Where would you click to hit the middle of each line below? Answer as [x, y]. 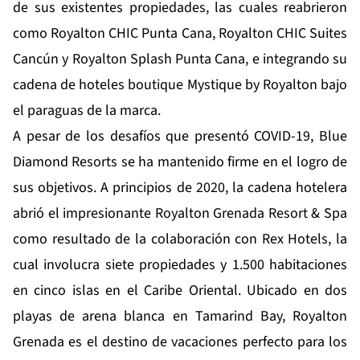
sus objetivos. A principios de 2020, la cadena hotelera [180, 188]
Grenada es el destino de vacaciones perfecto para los [180, 342]
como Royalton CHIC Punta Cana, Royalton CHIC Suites [180, 34]
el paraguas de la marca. [87, 111]
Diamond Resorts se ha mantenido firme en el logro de [180, 162]
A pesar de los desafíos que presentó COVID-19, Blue [180, 137]
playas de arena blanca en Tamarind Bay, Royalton [180, 317]
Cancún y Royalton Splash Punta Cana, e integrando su [180, 59]
